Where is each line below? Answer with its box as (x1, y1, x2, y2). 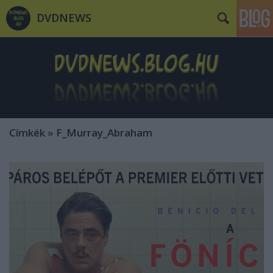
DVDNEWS (37, 10, 91, 25)
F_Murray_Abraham (56, 126, 152, 140)
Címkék (9, 126, 45, 140)
